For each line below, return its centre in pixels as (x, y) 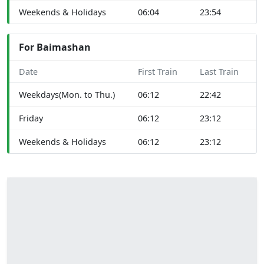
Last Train (219, 71)
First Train (158, 71)
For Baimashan (55, 47)
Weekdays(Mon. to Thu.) (67, 94)
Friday (31, 118)
